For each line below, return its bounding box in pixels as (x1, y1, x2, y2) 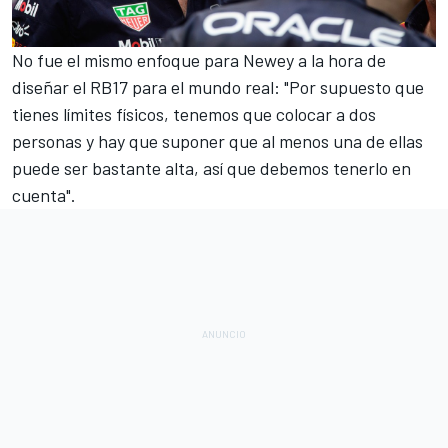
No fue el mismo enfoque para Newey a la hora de (12, 48, 386, 71)
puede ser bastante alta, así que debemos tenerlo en (12, 156, 411, 179)
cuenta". (12, 183, 76, 206)
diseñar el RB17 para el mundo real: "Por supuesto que (12, 75, 424, 98)
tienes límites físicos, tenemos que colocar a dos (12, 102, 376, 125)
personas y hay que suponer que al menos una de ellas (12, 129, 423, 152)
